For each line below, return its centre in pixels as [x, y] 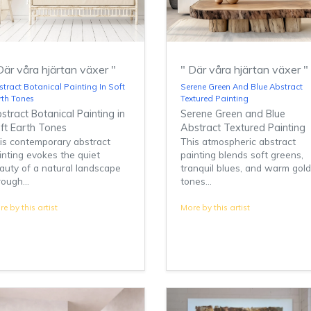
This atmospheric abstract [238, 142]
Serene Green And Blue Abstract [242, 87]
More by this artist [215, 208]
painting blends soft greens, [242, 155]
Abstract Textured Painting [243, 128]
